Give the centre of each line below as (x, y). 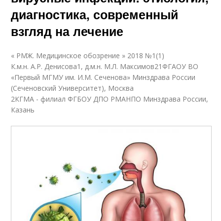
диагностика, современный (95, 14)
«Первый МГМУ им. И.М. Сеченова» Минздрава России (103, 77)
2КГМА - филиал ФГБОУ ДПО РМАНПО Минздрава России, (110, 99)
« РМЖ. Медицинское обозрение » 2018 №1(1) (88, 55)
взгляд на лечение (67, 31)
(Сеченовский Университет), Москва (73, 88)
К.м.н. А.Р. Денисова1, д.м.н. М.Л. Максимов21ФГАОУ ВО (105, 66)
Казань (23, 110)
